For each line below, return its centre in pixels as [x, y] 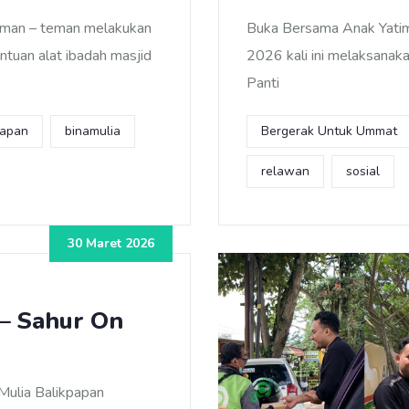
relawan [285, 171]
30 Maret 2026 [111, 243]
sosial [363, 171]
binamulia [93, 131]
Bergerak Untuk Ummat [329, 131]
